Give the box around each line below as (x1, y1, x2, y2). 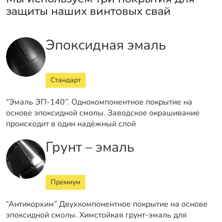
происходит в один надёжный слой (6, 118, 136, 129)
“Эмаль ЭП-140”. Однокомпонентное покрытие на (6, 96, 192, 108)
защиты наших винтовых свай (6, 4, 171, 17)
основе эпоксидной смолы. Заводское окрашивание (6, 107, 200, 118)
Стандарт (51, 75, 81, 85)
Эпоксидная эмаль (46, 35, 166, 55)
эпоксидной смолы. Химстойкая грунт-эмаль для (6, 209, 187, 221)
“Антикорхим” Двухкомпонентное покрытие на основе (6, 198, 208, 210)
